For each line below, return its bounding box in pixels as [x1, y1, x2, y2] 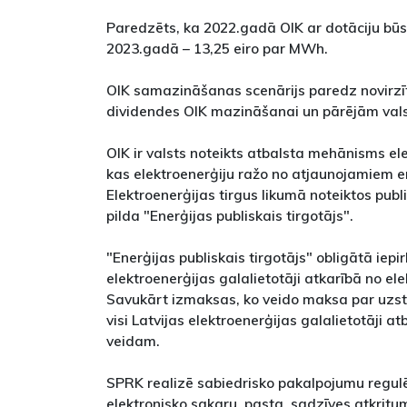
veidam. [106, 332, 160, 350]
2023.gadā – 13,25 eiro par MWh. [106, 39, 328, 57]
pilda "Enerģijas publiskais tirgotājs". [106, 206, 353, 224]
